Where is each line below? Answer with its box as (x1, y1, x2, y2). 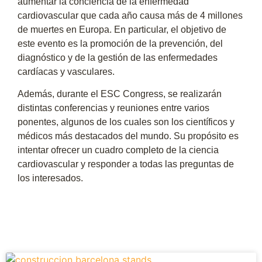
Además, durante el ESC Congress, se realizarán (18, 89, 222, 99)
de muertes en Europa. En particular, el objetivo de (18, 24, 226, 35)
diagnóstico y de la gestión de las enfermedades (18, 52, 218, 63)
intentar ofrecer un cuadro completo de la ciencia (18, 145, 219, 156)
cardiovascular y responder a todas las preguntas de (18, 159, 234, 170)
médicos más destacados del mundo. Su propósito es (18, 131, 239, 142)
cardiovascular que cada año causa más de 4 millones (18, 10, 243, 20)
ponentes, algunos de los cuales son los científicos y (18, 117, 235, 127)
